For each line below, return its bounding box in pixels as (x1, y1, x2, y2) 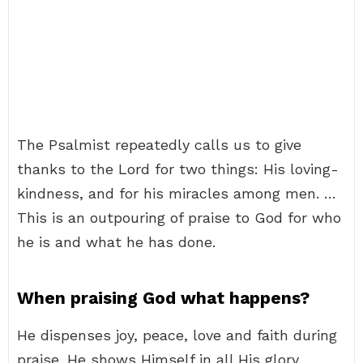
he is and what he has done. (17, 233, 216, 250)
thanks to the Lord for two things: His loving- (17, 160, 339, 177)
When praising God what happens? (17, 288, 310, 308)
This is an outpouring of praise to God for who (17, 209, 341, 226)
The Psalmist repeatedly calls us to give (17, 136, 301, 153)
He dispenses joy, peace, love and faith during (17, 327, 337, 344)
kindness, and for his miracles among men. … (17, 185, 336, 202)
